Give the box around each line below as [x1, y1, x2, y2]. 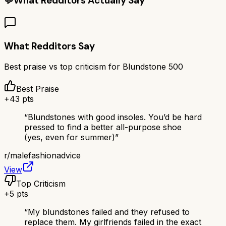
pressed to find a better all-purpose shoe [24, 122, 182, 133]
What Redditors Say [4, 39, 95, 52]
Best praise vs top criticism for [4, 62, 123, 72]
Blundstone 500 [123, 62, 183, 72]
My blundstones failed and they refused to [28, 207, 190, 217]
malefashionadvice [10, 150, 81, 161]
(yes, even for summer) [24, 132, 115, 143]
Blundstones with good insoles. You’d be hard [28, 112, 202, 123]
